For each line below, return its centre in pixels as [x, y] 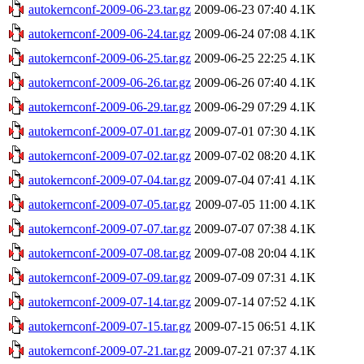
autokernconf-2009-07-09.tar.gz [110, 277]
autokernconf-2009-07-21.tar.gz [110, 350]
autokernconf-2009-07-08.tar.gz [110, 253]
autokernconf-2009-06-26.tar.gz [110, 82]
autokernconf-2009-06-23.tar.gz [110, 9]
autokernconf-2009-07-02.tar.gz [110, 155]
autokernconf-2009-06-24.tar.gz [110, 33]
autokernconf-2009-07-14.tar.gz [110, 301]
